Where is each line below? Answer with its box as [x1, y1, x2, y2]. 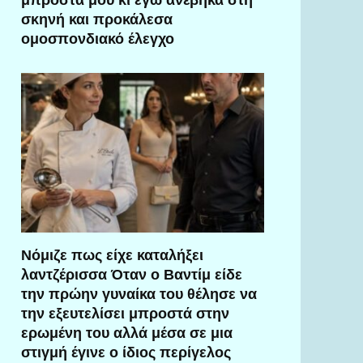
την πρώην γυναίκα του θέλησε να [21, 284, 257, 302]
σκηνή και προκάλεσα [21, 10, 173, 28]
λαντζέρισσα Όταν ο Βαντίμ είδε [21, 265, 242, 283]
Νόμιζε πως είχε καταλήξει [21, 246, 203, 263]
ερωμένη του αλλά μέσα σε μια [21, 323, 233, 341]
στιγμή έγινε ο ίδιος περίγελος [21, 343, 231, 361]
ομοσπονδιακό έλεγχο [21, 29, 174, 47]
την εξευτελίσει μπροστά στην [21, 304, 229, 322]
